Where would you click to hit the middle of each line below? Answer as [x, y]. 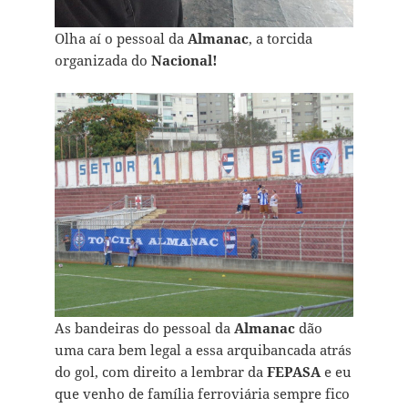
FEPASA [293, 371]
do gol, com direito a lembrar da [160, 371]
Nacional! [184, 60]
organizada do [102, 60]
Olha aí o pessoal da [121, 38]
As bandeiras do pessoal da [144, 327]
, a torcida [280, 38]
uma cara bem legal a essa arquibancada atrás [203, 349]
